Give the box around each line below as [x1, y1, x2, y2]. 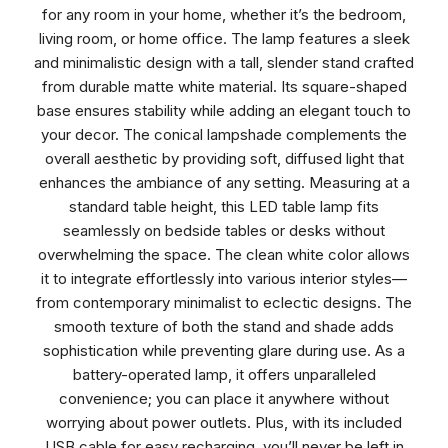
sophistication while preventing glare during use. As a [43, 340, 405, 360]
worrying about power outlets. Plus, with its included [46, 412, 402, 432]
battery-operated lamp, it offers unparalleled [72, 364, 376, 384]
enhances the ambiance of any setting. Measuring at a [38, 172, 410, 192]
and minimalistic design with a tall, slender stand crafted [34, 52, 414, 72]
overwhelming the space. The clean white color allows [38, 244, 410, 264]
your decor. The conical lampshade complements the [41, 124, 407, 144]
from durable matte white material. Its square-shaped [41, 76, 407, 96]
